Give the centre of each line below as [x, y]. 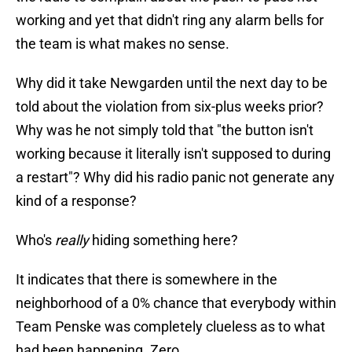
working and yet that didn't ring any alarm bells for [170, 20]
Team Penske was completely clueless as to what [170, 327]
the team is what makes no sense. [123, 44]
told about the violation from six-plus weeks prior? [170, 107]
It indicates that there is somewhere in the [147, 280]
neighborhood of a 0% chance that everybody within [176, 303]
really [72, 240]
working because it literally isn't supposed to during [173, 154]
